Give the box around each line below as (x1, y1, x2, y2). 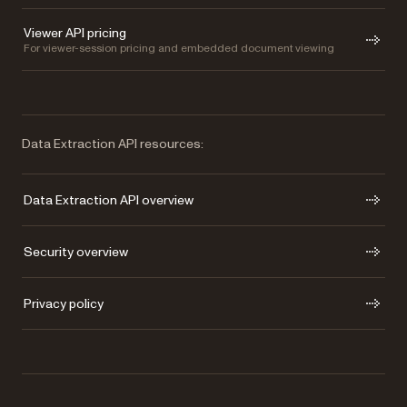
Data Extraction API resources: (22, 135, 203, 154)
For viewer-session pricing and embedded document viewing (24, 41, 334, 57)
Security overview (24, 243, 128, 261)
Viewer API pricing (24, 25, 126, 43)
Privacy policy (24, 294, 104, 313)
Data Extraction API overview (24, 191, 194, 209)
